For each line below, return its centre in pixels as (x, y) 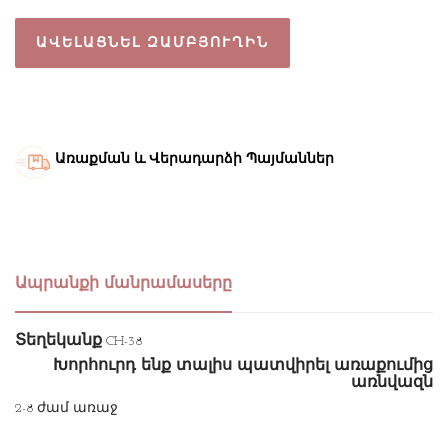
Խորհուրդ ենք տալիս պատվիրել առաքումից (243, 366)
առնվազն (392, 383)
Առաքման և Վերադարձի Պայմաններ (194, 160)
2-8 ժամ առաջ (66, 409)
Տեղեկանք (58, 341)
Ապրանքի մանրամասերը (123, 284)
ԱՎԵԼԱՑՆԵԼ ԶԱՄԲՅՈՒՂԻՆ (152, 43)
